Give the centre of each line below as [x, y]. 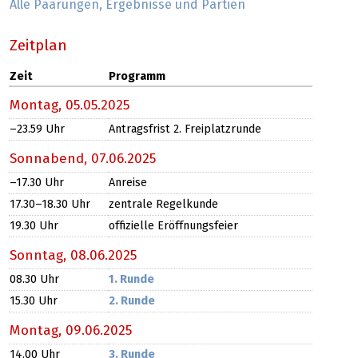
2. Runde [131, 301]
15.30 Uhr [33, 301]
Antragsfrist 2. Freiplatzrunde [185, 129]
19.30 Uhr [34, 226]
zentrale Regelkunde [163, 204]
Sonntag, [40, 256]
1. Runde [131, 279]
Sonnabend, [50, 159]
